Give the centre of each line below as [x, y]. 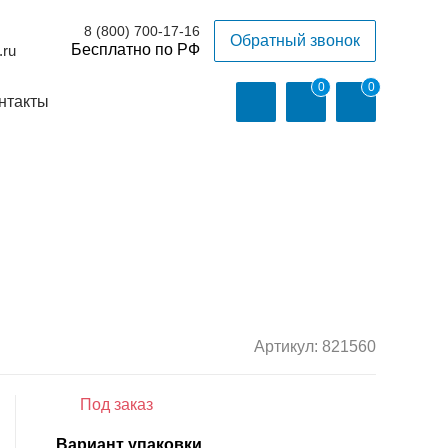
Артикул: [288, 346]
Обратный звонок [294, 40]
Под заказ [114, 404]
